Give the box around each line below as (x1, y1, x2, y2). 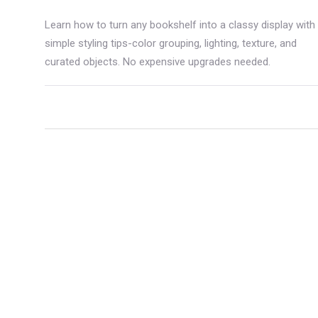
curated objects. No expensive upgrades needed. (45, 55, 270, 68)
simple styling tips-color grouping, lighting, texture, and (45, 36, 297, 50)
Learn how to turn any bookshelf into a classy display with (45, 18, 315, 31)
